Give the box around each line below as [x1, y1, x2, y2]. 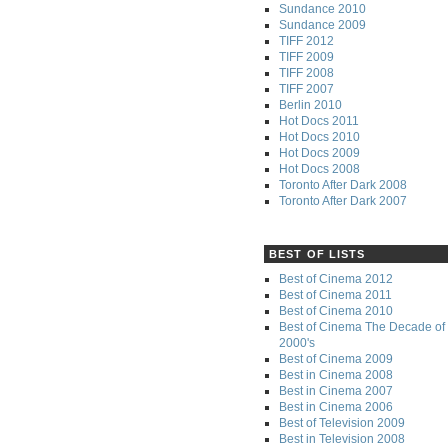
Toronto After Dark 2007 [279, 193, 407, 208]
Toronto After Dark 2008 [279, 177, 407, 192]
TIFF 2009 [279, 49, 334, 64]
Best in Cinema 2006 [279, 399, 393, 414]
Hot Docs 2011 [279, 113, 359, 128]
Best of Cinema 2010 [279, 303, 393, 318]
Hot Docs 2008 [279, 161, 360, 176]
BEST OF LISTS [269, 247, 366, 260]
